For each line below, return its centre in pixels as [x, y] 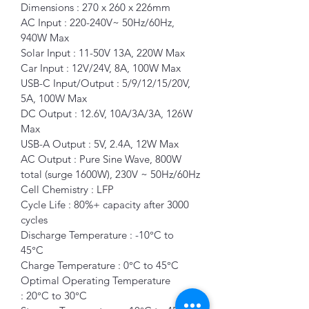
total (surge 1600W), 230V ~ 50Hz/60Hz [110, 174]
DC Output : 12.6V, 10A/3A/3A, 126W [108, 113]
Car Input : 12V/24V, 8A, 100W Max [102, 68]
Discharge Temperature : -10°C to [99, 235]
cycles [36, 219]
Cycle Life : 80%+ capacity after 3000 [106, 204]
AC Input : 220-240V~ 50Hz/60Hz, [99, 22]
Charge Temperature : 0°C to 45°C [101, 265]
